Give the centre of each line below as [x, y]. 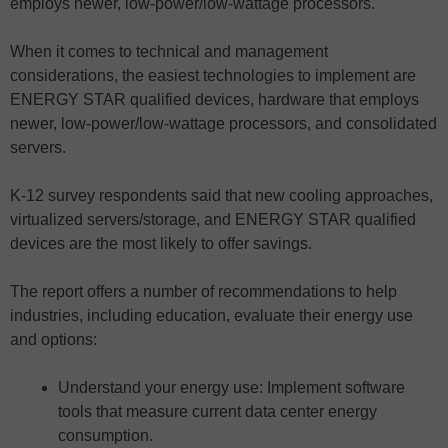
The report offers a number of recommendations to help [203, 291]
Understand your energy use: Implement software [231, 387]
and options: [53, 339]
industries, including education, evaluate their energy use [211, 315]
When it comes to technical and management [169, 51]
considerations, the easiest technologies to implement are [213, 75]
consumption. [105, 435]
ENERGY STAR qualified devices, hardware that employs [214, 99]
